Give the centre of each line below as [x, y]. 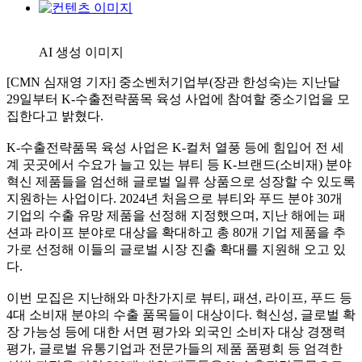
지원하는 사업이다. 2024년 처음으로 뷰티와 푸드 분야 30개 [175, 198]
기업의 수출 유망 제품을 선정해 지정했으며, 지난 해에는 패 [176, 215]
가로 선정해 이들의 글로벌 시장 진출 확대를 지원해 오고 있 [176, 249]
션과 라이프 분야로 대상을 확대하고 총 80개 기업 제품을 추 [176, 232]
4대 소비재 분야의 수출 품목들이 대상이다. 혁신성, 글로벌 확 [181, 315]
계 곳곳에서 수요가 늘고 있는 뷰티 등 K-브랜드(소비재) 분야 [179, 164]
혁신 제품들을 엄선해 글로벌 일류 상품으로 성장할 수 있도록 [181, 181]
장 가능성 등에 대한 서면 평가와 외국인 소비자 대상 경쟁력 [176, 332]
